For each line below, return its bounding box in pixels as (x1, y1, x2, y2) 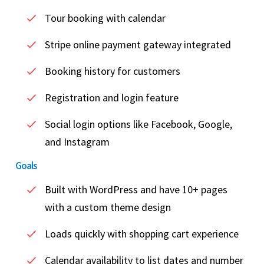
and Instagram (45, 135, 110, 149)
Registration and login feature (45, 91, 179, 105)
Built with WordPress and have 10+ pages (45, 183, 227, 197)
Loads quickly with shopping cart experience (45, 227, 239, 241)
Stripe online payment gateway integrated (45, 38, 231, 52)
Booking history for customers (45, 64, 180, 78)
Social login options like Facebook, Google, (45, 117, 232, 131)
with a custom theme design (45, 200, 171, 214)
